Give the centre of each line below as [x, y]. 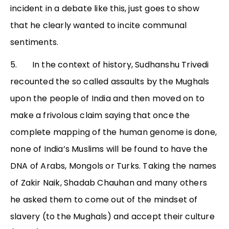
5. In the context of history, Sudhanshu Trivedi [110, 65]
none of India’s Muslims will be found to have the [109, 149]
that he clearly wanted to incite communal [99, 26]
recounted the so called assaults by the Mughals [110, 82]
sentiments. [35, 42]
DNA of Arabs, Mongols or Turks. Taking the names [113, 166]
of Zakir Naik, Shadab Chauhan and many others [109, 183]
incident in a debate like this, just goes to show [105, 9]
